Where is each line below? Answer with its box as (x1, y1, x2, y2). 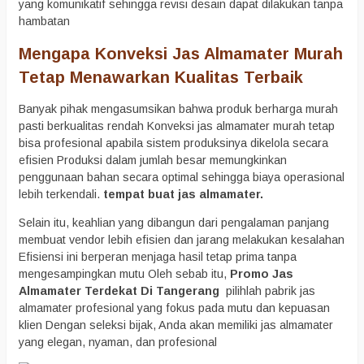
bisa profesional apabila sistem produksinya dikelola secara (19, 136, 328, 149)
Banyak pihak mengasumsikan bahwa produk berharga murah (19, 102, 338, 115)
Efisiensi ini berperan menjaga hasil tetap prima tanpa (19, 250, 297, 264)
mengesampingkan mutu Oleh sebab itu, (19, 267, 230, 281)
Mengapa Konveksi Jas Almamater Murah (19, 44, 343, 63)
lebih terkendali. (19, 187, 103, 201)
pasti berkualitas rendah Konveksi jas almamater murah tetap (19, 119, 335, 132)
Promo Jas (230, 267, 293, 281)
